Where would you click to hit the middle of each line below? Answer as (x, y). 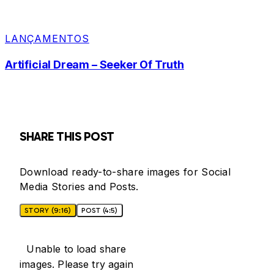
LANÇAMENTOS (47, 39)
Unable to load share (76, 249)
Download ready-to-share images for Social (125, 172)
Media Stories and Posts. (79, 187)
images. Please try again (76, 265)
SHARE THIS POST (67, 137)
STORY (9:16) (48, 211)
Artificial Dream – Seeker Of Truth (94, 65)
